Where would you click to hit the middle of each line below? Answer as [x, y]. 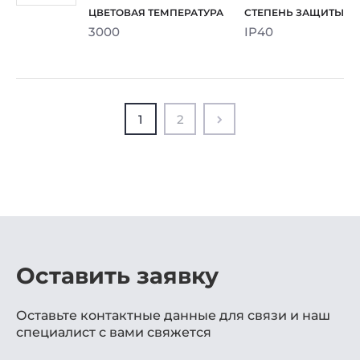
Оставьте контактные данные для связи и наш [173, 315]
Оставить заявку [117, 275]
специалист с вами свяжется [114, 332]
